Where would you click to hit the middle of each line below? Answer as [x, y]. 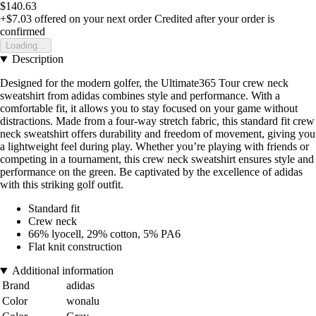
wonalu [83, 301]
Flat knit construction [75, 247]
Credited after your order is [214, 19]
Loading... [26, 46]
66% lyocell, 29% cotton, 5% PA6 [104, 234]
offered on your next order [92, 19]
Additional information [62, 271]
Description [37, 59]
